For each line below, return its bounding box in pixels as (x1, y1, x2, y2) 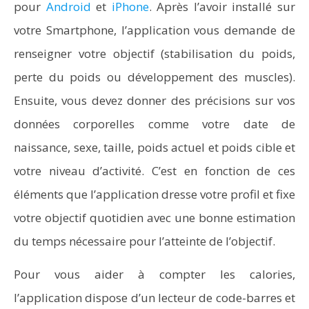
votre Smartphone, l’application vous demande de (14, 22, 295, 38)
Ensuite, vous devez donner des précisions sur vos (14, 92, 295, 108)
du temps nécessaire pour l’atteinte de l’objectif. (14, 233, 275, 249)
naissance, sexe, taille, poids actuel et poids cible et (14, 139, 295, 155)
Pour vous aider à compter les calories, (14, 266, 295, 282)
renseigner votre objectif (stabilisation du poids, (14, 46, 295, 61)
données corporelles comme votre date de (14, 116, 295, 132)
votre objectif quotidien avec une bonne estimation (14, 210, 295, 226)
